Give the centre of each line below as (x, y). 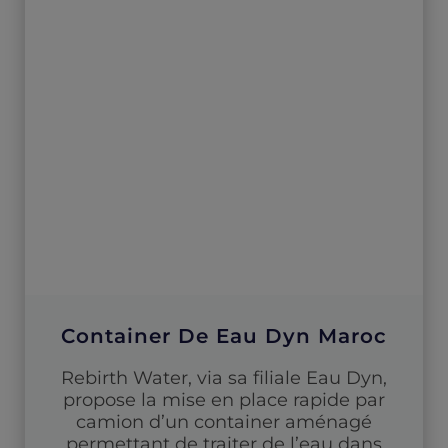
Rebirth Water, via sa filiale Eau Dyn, (224, 377)
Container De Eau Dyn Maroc (224, 335)
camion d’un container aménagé (224, 421)
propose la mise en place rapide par (224, 399)
